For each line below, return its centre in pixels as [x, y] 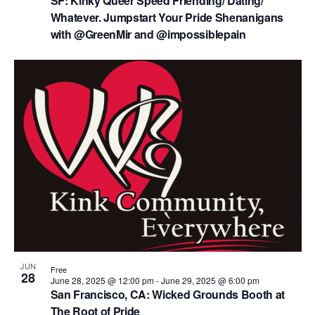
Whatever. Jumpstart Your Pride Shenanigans [167, 17]
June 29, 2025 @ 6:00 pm [210, 280]
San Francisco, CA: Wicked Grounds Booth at [168, 294]
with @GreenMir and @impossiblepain [148, 34]
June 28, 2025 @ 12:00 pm [102, 280]
